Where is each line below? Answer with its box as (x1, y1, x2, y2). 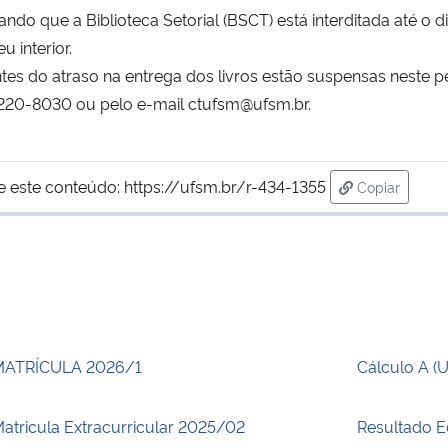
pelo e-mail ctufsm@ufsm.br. (100, 91, 311, 114)
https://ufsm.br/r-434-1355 (123, 174, 326, 197)
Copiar (356, 176, 400, 196)
